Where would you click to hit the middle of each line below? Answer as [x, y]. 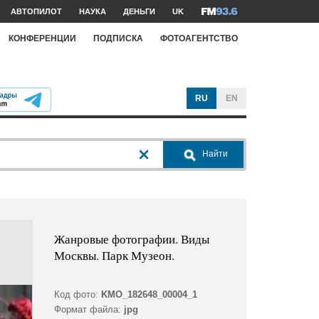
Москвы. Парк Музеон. [114, 256]
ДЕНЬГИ [139, 11]
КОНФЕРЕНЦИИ [42, 38]
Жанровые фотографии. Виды [131, 239]
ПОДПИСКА [118, 38]
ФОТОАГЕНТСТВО [199, 38]
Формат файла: [87, 310]
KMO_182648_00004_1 [149, 295]
